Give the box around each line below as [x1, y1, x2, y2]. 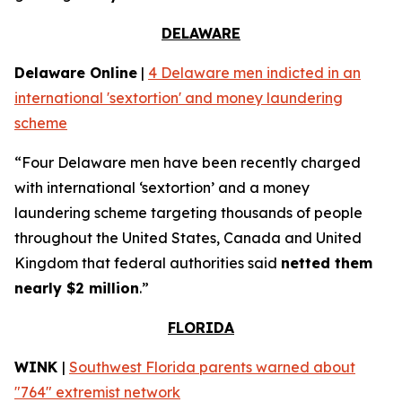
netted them [281, 254, 372, 272]
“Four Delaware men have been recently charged [14, 153, 361, 171]
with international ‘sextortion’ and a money [14, 179, 310, 197]
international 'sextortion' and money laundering [14, 89, 343, 107]
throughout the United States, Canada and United [14, 229, 362, 247]
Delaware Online [14, 64, 137, 82]
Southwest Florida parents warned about [69, 358, 355, 376]
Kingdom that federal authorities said [14, 254, 281, 272]
